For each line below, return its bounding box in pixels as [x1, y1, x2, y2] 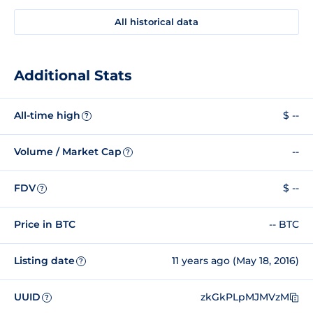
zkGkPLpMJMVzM [201, 291, 289, 304]
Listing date [14, 254, 75, 268]
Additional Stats [14, 66, 132, 84]
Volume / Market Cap [14, 145, 122, 159]
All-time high [14, 109, 80, 122]
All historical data [115, 15, 198, 27]
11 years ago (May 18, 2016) [172, 254, 299, 268]
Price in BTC [14, 218, 75, 231]
